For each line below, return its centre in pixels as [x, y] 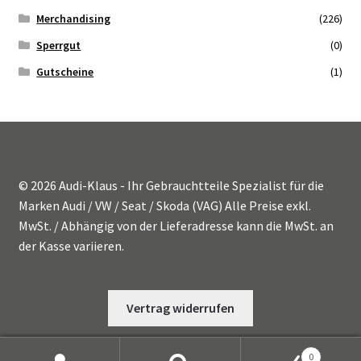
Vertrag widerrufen [180, 308]
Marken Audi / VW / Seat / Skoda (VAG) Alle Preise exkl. [164, 206]
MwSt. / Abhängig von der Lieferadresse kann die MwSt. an [176, 226]
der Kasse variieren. [71, 246]
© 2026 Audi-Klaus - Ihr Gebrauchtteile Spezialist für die [171, 186]
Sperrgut [59, 45]
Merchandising [74, 18]
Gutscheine [65, 71]
